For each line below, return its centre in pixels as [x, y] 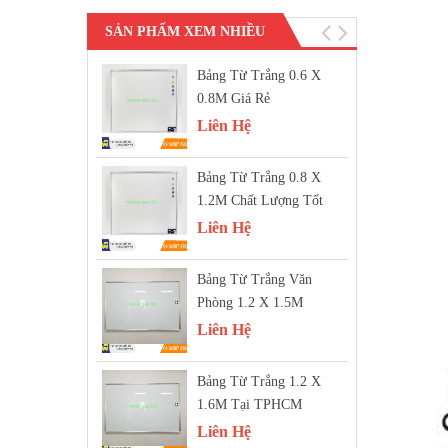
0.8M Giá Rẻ [233, 98]
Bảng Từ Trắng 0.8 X [259, 177]
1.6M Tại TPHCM [249, 404]
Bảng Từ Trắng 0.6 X [259, 75]
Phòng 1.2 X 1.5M [250, 302]
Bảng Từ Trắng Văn [254, 279]
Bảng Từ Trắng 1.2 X [259, 381]
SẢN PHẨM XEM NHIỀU [185, 31]
